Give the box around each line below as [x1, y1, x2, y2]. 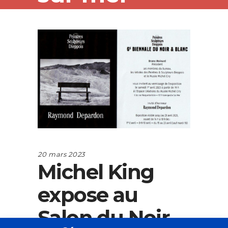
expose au [38, 182, 138, 207]
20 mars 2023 [38, 150, 85, 158]
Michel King [38, 159, 154, 184]
